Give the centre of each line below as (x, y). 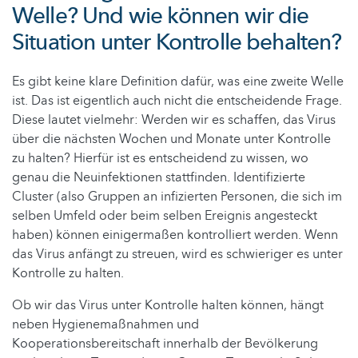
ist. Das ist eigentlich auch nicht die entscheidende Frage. (177, 101)
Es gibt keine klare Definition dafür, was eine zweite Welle (178, 82)
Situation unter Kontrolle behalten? (177, 43)
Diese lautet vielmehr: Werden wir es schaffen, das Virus (174, 120)
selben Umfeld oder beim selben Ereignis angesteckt (165, 216)
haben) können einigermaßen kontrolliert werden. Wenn (175, 235)
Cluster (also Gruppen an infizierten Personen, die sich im (177, 197)
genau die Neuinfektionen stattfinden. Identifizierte (159, 178)
